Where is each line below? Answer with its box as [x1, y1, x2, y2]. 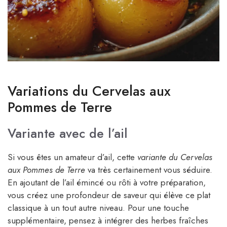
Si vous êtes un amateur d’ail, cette [8, 150, 137, 163]
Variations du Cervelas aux [8, 81, 171, 101]
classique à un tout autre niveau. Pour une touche [8, 201, 189, 214]
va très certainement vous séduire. [85, 163, 212, 176]
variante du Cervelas [137, 150, 212, 163]
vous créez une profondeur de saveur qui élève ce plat [8, 188, 210, 201]
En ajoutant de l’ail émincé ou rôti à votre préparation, [8, 176, 206, 188]
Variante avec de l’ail [8, 124, 128, 142]
